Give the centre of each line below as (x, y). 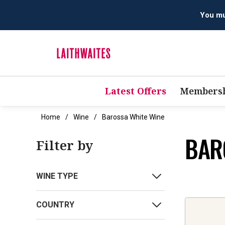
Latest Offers (135, 91)
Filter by (65, 145)
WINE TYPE (57, 176)
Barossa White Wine (133, 117)
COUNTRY (55, 205)
